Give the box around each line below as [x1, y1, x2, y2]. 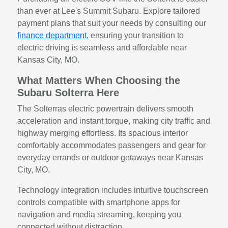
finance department [17, 31, 87, 40]
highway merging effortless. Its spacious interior [17, 128, 188, 137]
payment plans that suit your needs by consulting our [17, 18, 207, 27]
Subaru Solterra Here [17, 87, 120, 98]
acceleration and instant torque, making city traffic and [17, 116, 211, 125]
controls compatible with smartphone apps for [17, 197, 181, 207]
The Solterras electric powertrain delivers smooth [17, 104, 194, 113]
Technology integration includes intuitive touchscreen [17, 185, 209, 194]
